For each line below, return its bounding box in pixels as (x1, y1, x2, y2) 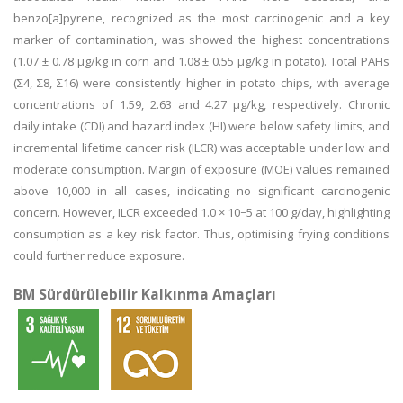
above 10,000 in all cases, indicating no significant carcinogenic (13, 183, 390, 199)
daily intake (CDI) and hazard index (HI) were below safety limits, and (13, 118, 390, 134)
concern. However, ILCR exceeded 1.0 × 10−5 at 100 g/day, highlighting (13, 204, 390, 220)
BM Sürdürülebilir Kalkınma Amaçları (13, 284, 276, 304)
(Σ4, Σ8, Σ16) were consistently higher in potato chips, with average (13, 75, 390, 91)
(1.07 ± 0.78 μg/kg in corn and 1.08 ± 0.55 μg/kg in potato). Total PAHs (13, 53, 390, 69)
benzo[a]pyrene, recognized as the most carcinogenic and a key (13, 10, 390, 26)
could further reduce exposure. (13, 247, 184, 264)
